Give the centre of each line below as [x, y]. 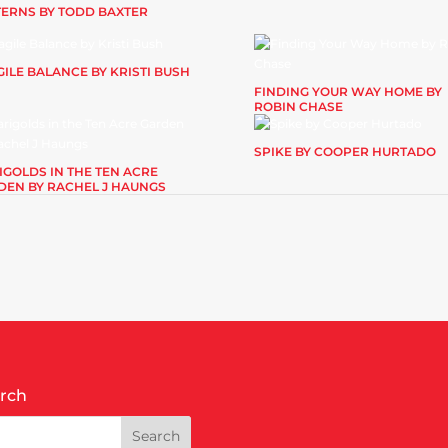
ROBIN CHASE [298, 106]
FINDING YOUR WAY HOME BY [347, 91]
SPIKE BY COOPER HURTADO [344, 151]
